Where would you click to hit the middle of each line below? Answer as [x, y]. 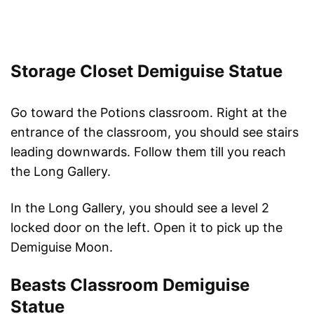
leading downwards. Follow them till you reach [148, 152]
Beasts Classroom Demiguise [130, 285]
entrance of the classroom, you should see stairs [155, 132]
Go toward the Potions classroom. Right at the [149, 113]
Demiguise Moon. [62, 247]
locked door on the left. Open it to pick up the [146, 228]
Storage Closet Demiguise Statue [146, 71]
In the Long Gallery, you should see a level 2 [140, 208]
